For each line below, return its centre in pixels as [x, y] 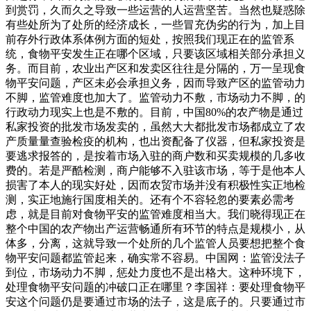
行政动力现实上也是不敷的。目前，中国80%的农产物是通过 [154, 112]
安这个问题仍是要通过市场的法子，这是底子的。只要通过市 [155, 301]
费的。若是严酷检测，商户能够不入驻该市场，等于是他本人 [155, 170]
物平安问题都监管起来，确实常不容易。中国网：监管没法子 [155, 258]
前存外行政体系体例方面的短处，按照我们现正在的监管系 [150, 39]
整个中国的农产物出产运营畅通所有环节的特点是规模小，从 [155, 228]
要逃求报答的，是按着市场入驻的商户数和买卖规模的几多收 [155, 155]
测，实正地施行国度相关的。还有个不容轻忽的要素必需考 [150, 199]
